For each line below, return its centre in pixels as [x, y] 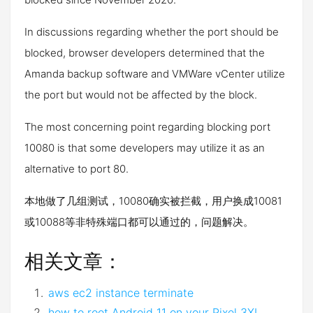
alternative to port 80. [77, 169]
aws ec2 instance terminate [121, 293]
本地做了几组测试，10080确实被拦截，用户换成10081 [153, 201]
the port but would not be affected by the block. [141, 95]
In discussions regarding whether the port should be [152, 32]
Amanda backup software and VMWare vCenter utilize [155, 74]
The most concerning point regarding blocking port [147, 127]
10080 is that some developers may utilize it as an [145, 148]
